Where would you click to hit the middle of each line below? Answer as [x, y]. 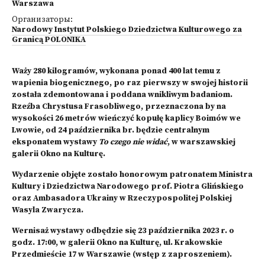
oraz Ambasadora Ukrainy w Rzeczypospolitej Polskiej [122, 198]
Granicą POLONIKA [49, 40]
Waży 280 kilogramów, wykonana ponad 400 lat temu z [116, 71]
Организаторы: [42, 20]
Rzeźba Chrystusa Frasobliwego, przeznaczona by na [119, 107]
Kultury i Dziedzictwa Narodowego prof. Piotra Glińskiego [128, 187]
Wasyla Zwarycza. [48, 210]
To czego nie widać [133, 142]
